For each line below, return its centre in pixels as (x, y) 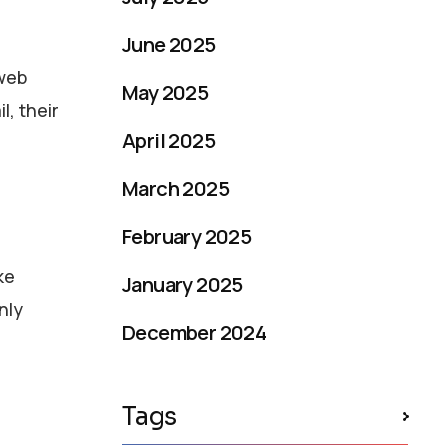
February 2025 (187, 236)
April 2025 (168, 140)
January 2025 (182, 284)
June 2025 (169, 44)
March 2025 (175, 188)
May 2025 (165, 92)
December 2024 (194, 332)
